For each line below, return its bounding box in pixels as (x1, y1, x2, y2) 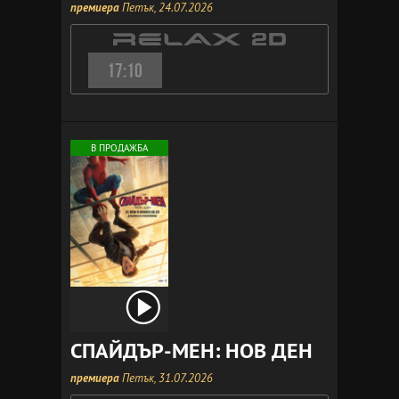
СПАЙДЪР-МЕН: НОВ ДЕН (70, 337, 313, 364)
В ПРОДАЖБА (91, 142, 148, 154)
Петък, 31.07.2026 (119, 370, 213, 385)
